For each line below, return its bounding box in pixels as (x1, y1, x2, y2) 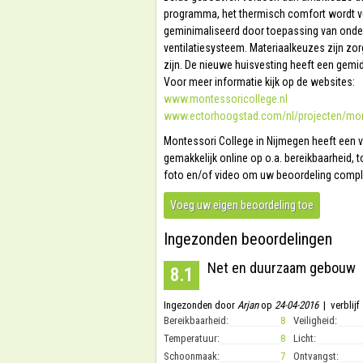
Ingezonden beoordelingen (164, 229, 332, 249)
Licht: (293, 332, 316, 344)
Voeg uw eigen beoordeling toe (170, 199, 314, 211)
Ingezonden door (164, 299, 237, 311)
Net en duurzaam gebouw (207, 259, 356, 276)
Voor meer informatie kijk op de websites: (164, 75, 355, 88)
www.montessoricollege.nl (164, 92, 288, 105)
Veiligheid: (293, 314, 337, 327)
